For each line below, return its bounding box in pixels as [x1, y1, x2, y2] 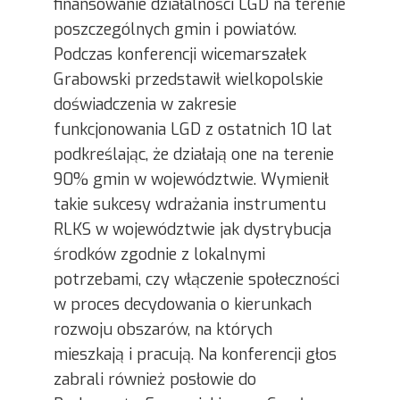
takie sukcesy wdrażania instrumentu [54, 194, 326, 215]
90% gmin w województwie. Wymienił [54, 169, 329, 190]
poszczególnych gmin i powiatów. [54, 19, 296, 40]
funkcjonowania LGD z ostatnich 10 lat [54, 119, 332, 140]
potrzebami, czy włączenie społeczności [54, 269, 339, 290]
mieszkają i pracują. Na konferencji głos [54, 344, 337, 365]
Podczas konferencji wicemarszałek [54, 44, 306, 65]
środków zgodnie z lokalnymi [54, 244, 265, 265]
